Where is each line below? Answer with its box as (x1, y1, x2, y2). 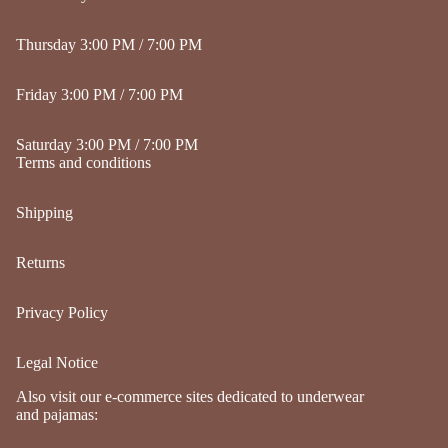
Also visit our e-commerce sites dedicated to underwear (16, 388, 364, 406)
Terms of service (113, 417, 191, 432)
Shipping (16, 204, 73, 222)
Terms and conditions (16, 154, 151, 172)
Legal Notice (16, 354, 98, 372)
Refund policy (113, 361, 180, 376)
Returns (16, 254, 65, 272)
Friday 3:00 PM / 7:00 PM (16, 86, 183, 104)
